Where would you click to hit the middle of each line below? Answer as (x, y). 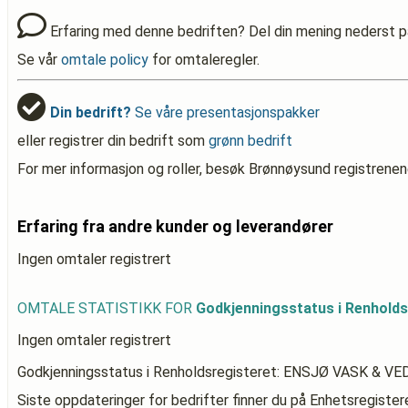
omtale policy (105, 60)
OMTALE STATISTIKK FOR (107, 308)
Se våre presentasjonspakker (225, 112)
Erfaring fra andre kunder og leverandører (175, 226)
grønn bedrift (250, 141)
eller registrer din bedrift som (113, 141)
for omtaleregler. (204, 60)
